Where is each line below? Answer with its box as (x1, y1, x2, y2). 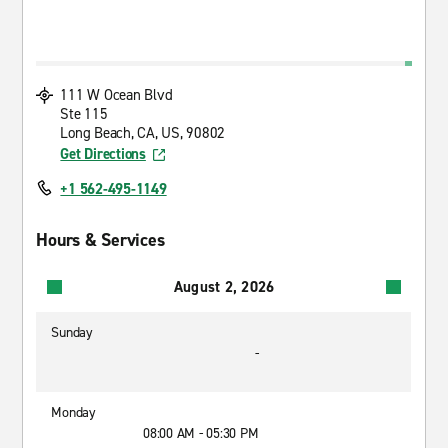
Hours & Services (36, 228, 165, 252)
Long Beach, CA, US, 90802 (60, 123, 226, 143)
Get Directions (60, 144, 146, 164)
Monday (51, 403, 96, 422)
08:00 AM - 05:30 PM (143, 424, 259, 443)
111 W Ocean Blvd (60, 85, 173, 105)
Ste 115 (60, 104, 108, 124)
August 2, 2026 (173, 276, 275, 297)
